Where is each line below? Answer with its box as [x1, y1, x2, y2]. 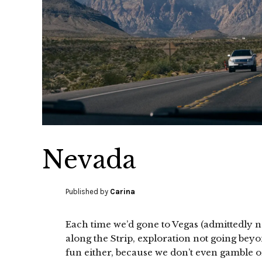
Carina [110, 187, 135, 196]
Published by [65, 187, 110, 196]
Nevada [42, 144, 136, 175]
